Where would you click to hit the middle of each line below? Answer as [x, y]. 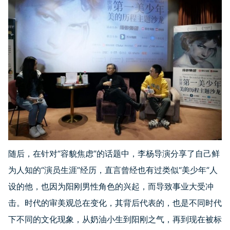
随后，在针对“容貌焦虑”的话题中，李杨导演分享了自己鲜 [114, 154]
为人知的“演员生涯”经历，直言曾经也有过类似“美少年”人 [113, 170]
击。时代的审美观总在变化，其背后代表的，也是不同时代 [115, 203]
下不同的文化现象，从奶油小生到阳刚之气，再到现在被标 [115, 219]
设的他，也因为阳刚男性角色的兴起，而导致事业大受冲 [111, 187]
